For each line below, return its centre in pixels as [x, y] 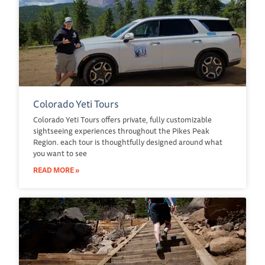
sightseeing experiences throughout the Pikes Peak [121, 130]
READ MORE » [56, 170]
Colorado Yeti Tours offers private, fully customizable [122, 119]
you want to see [60, 153]
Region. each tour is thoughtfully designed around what [128, 142]
